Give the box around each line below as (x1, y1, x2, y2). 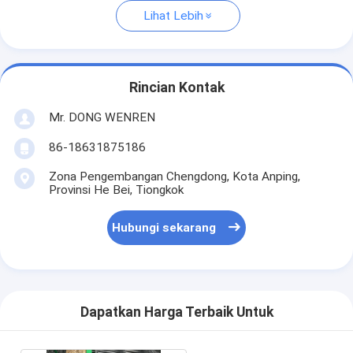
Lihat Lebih (143, 9, 203, 24)
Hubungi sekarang (112, 221, 217, 236)
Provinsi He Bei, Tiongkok (48, 182, 184, 197)
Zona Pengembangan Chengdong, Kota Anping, (48, 169, 300, 184)
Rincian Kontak (128, 80, 225, 96)
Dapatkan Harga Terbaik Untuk (80, 304, 273, 321)
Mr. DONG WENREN (48, 110, 155, 124)
